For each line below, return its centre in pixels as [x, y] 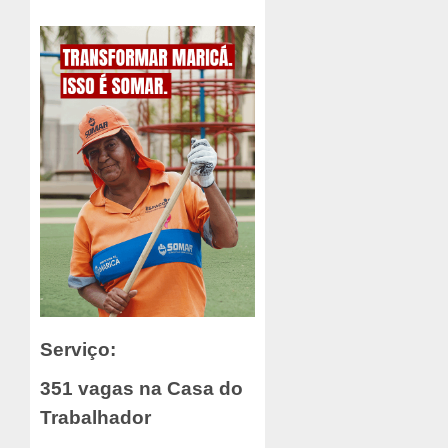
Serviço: [78, 350]
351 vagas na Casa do [141, 389]
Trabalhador [95, 418]
